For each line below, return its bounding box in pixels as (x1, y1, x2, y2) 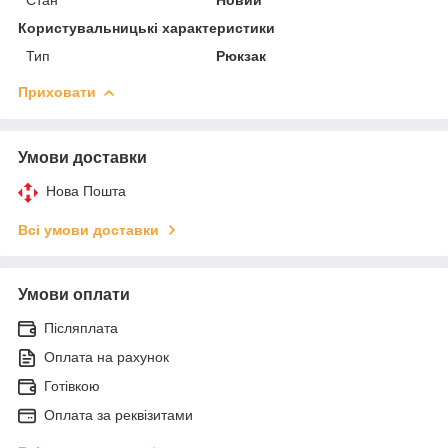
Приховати (18, 83, 96, 100)
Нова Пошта (46, 182, 126, 199)
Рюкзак (216, 47, 267, 64)
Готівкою (44, 377, 100, 394)
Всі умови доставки (18, 221, 159, 238)
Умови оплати (18, 285, 130, 303)
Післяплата (44, 319, 118, 336)
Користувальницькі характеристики (18, 19, 275, 36)
